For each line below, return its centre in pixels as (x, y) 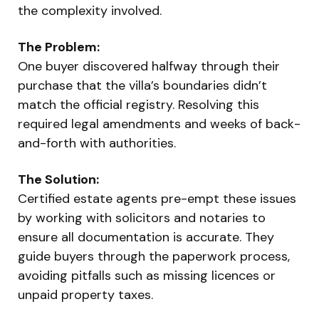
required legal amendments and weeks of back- (159, 124)
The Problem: (59, 47)
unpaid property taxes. (85, 294)
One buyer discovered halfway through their (149, 66)
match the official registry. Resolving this (138, 104)
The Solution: (58, 179)
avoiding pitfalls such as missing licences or (147, 275)
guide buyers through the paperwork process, (154, 256)
